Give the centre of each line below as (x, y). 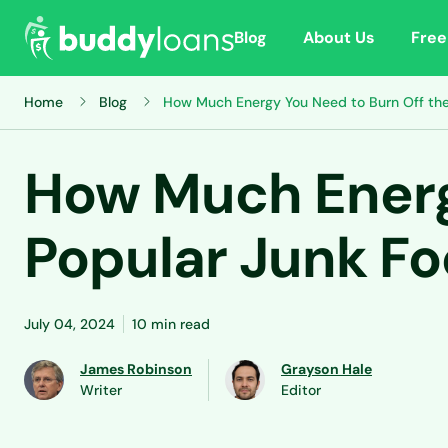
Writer (101, 390)
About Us (339, 37)
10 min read (171, 324)
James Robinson (136, 369)
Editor (301, 390)
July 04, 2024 (69, 324)
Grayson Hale (326, 369)
